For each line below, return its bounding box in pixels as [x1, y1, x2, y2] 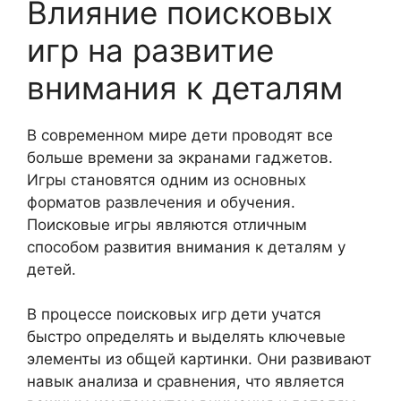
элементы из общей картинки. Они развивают [27, 350, 371, 368]
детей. [27, 260, 76, 278]
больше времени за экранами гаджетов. [27, 148, 333, 166]
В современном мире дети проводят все [27, 125, 333, 144]
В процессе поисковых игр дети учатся [27, 305, 321, 323]
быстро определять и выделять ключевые [27, 328, 346, 346]
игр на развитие [27, 30, 274, 69]
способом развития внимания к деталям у [27, 237, 346, 256]
